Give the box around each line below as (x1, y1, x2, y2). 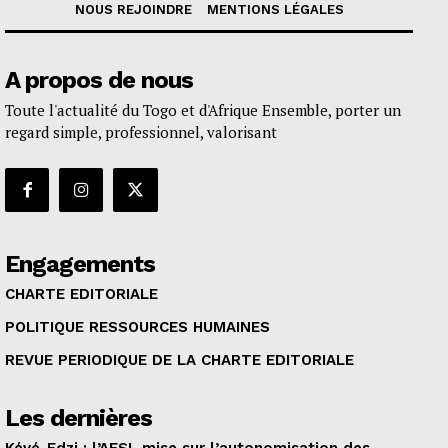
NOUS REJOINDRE (74, 2, 192, 18)
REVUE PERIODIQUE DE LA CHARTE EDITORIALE (5, 351, 354, 370)
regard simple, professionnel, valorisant (5, 122, 277, 143)
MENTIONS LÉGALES (206, 2, 344, 18)
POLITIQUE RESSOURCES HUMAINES (5, 318, 270, 337)
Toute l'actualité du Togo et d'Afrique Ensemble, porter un (5, 100, 401, 121)
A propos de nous (5, 66, 193, 95)
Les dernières (5, 404, 152, 433)
